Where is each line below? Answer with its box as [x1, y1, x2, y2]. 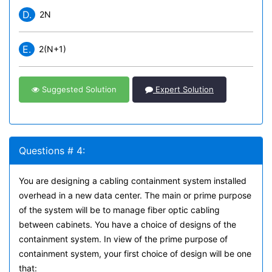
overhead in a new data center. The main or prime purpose [19, 190, 251, 200]
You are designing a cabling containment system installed [19, 175, 246, 186]
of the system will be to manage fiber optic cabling [19, 205, 220, 215]
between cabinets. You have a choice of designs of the [19, 219, 236, 229]
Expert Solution [153, 84, 214, 94]
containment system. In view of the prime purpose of [19, 234, 228, 244]
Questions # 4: [19, 144, 85, 157]
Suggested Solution [39, 84, 117, 94]
